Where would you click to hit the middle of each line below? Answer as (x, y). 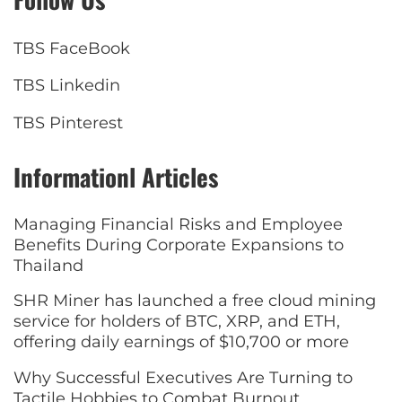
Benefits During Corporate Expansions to (179, 245)
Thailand (48, 265)
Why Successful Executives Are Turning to (183, 377)
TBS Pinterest (68, 122)
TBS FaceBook (72, 48)
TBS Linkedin (67, 86)
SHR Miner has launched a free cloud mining (195, 301)
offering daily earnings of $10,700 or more (181, 342)
